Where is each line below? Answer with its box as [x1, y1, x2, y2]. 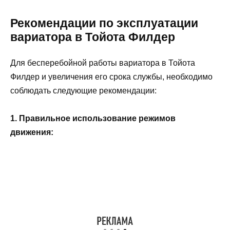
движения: [10, 127, 53, 137]
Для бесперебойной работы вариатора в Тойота [10, 58, 195, 67]
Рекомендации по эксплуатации [10, 16, 198, 30]
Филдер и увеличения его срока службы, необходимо [10, 72, 213, 81]
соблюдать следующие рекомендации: [10, 86, 157, 95]
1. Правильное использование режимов [10, 113, 176, 123]
